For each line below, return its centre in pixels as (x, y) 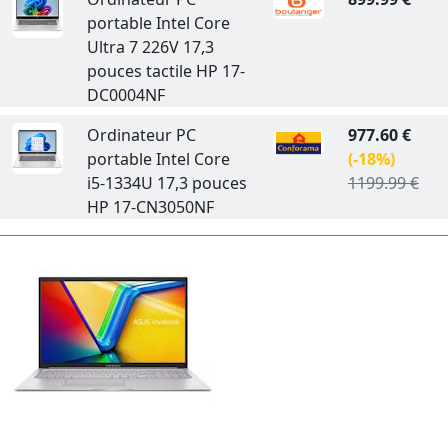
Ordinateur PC (141, 135)
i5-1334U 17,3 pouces (166, 183)
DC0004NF (125, 95)
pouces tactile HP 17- (165, 71)
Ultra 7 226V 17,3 (150, 47)
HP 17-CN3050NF (150, 207)
